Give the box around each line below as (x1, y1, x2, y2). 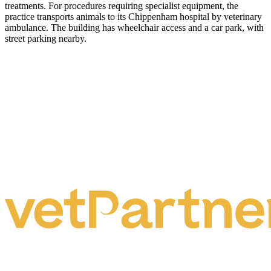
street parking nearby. (5, 33, 87, 44)
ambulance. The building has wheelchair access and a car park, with (5, 22, 264, 33)
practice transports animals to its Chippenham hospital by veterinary (5, 11, 262, 22)
